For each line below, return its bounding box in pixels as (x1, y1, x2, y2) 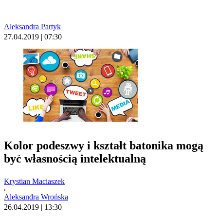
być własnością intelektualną (4, 152, 146, 165)
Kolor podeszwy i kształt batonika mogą (4, 139, 203, 152)
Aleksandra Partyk (4, 22, 61, 31)
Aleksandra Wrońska (4, 193, 68, 201)
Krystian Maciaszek (4, 177, 65, 186)
